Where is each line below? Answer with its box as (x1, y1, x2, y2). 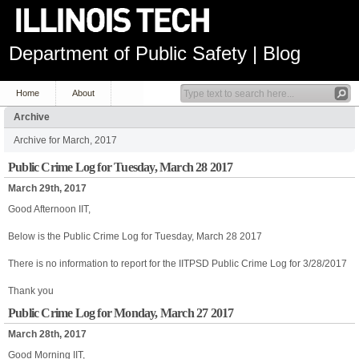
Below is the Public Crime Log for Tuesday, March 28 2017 (8, 231, 262, 242)
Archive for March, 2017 (14, 135, 117, 146)
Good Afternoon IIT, (8, 204, 91, 215)
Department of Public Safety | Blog (8, 42, 301, 64)
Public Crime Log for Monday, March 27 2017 (8, 306, 234, 320)
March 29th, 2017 (8, 183, 87, 194)
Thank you (8, 285, 54, 296)
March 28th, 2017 (8, 329, 87, 340)
